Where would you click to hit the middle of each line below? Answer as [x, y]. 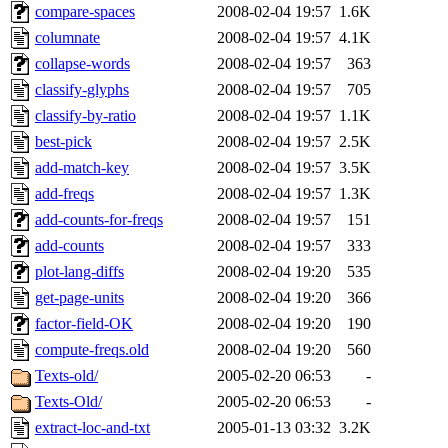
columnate [67, 38]
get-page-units [79, 298]
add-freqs [64, 194]
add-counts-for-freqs [99, 220]
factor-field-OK [84, 324]
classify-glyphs [82, 90]
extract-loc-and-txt [92, 428]
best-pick [63, 142]
